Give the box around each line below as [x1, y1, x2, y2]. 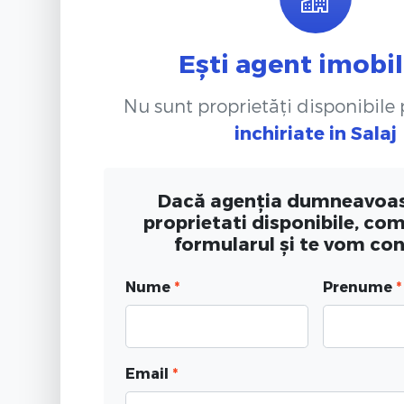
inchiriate [234, 121, 325, 143]
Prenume [322, 277, 396, 295]
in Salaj [328, 121, 397, 143]
